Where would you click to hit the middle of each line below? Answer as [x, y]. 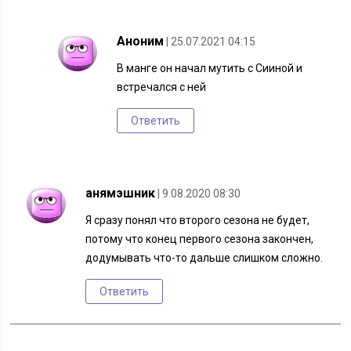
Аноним [141, 42]
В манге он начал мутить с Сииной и [210, 69]
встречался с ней [162, 87]
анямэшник [121, 194]
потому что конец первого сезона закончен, [200, 239]
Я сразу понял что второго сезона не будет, [198, 221]
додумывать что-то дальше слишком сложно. [204, 258]
